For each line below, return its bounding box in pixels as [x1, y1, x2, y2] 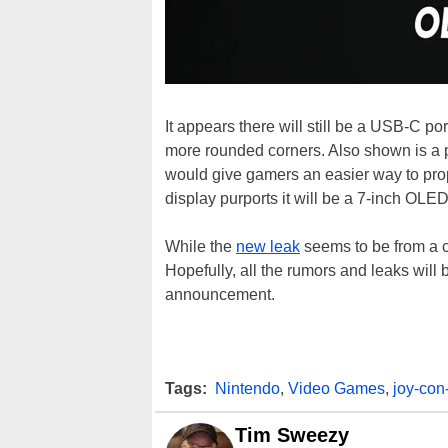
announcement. [165, 286, 275, 303]
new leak [236, 238, 300, 255]
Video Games [288, 380, 385, 397]
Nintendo [215, 380, 280, 397]
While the [165, 238, 236, 255]
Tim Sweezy [235, 424, 349, 446]
